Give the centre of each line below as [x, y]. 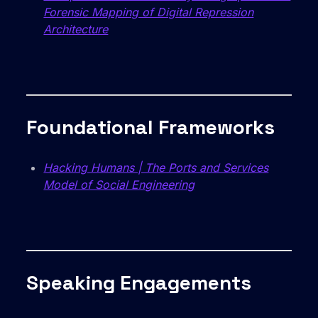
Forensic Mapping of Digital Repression [149, 12]
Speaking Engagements [139, 283]
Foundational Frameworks [151, 127]
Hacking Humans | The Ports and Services [156, 168]
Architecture [76, 29]
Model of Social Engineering [119, 185]
